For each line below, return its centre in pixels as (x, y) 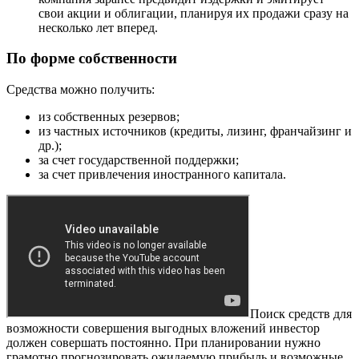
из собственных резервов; (109, 117)
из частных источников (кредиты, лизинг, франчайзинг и (195, 131)
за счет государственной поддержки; (139, 160)
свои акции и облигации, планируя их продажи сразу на (194, 13)
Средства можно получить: (81, 89)
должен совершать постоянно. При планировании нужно (163, 343)
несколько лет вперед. (98, 27)
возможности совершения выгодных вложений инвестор (163, 328)
